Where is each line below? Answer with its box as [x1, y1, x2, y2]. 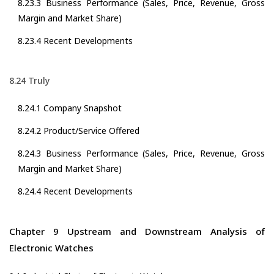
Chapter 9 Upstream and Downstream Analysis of [9, 225, 265, 238]
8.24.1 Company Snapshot [18, 102, 122, 114]
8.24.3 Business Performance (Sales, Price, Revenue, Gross [18, 147, 265, 160]
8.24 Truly [9, 75, 50, 87]
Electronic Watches [9, 242, 94, 254]
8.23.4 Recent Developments [18, 35, 133, 47]
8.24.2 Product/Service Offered [18, 125, 139, 137]
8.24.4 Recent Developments [18, 185, 133, 198]
